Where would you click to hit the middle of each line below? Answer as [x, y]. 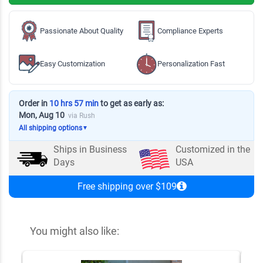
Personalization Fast [191, 63]
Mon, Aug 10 [42, 115]
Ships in [72, 150]
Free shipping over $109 [127, 186]
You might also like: [74, 231]
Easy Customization [73, 63]
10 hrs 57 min [74, 103]
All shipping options [50, 128]
